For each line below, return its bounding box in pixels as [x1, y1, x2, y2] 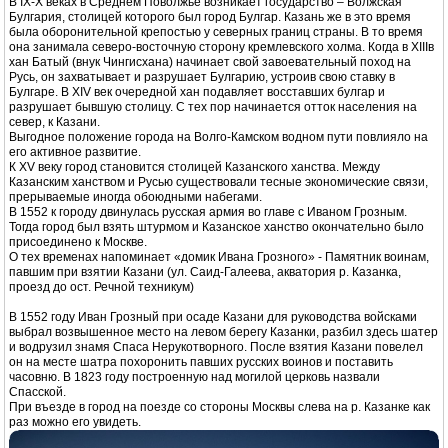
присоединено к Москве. [9, 235, 147, 250]
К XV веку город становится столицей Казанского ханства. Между [9, 160, 380, 175]
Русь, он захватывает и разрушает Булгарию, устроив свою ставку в [9, 70, 395, 85]
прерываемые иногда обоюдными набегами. [9, 190, 262, 205]
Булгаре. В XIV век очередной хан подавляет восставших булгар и [9, 85, 385, 100]
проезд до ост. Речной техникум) [9, 280, 194, 295]
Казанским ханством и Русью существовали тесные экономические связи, [9, 175, 428, 190]
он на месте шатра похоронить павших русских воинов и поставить [9, 355, 393, 370]
